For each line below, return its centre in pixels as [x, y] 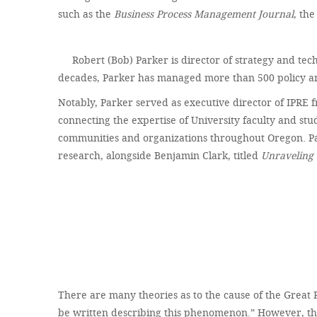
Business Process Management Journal [204, 14]
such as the [86, 14]
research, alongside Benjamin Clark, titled [160, 155]
